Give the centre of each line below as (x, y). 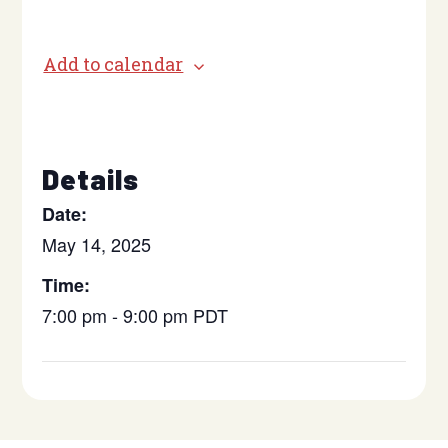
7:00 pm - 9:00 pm (118, 315)
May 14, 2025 (97, 244)
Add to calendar (113, 64)
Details (91, 179)
